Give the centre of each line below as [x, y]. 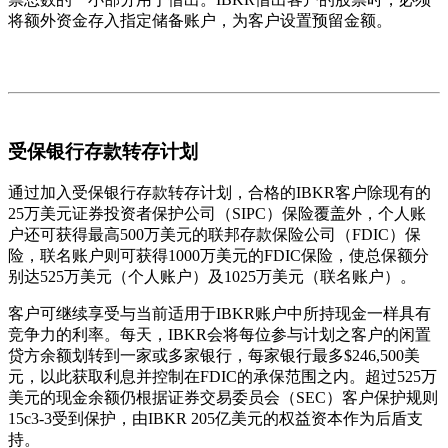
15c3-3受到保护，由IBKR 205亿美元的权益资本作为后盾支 [215, 419]
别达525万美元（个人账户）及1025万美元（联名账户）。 [212, 277]
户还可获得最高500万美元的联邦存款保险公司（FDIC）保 [214, 235]
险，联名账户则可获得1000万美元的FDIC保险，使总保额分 [218, 256]
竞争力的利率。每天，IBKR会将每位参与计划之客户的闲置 [219, 335]
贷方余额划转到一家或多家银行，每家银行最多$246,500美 [214, 356]
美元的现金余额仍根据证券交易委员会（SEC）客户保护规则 [223, 398]
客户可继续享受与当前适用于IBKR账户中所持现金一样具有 [219, 314]
